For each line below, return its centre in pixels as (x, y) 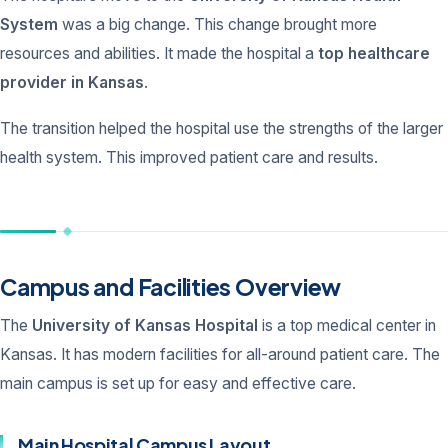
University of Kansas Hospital (145, 325)
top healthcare (374, 53)
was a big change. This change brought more (217, 24)
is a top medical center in (347, 325)
